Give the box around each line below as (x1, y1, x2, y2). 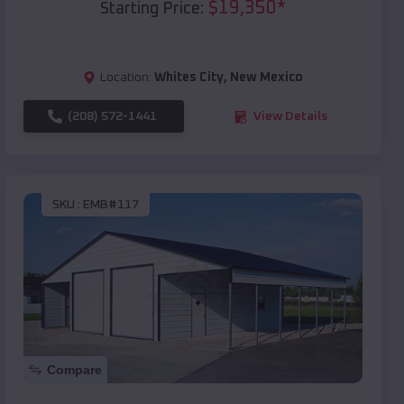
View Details (253, 110, 327, 124)
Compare (47, 363, 102, 378)
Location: (100, 71, 151, 85)
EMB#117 (83, 197, 139, 211)
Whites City (154, 71, 224, 85)
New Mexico (230, 71, 303, 85)
